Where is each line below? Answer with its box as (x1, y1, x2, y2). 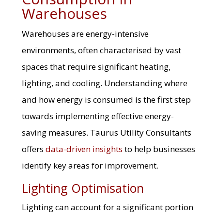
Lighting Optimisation (21, 180, 144, 197)
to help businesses (122, 143, 195, 155)
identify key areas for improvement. (21, 160, 158, 171)
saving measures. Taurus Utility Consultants (21, 127, 191, 139)
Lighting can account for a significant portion (21, 201, 193, 213)
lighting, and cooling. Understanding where (21, 77, 187, 89)
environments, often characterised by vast (21, 45, 181, 56)
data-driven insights (45, 143, 123, 155)
